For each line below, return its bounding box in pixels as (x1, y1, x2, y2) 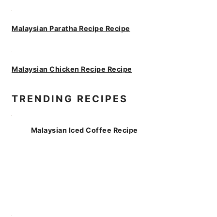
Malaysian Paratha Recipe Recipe (12, 24, 130, 32)
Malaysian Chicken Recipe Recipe (12, 65, 132, 73)
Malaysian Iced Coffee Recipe (31, 125, 138, 134)
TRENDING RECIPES (12, 93, 128, 105)
